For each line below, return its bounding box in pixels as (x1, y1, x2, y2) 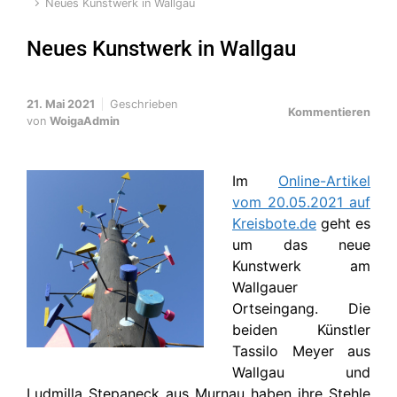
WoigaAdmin (50, 113, 120, 128)
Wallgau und (232, 363, 370, 381)
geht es (316, 214, 370, 232)
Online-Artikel (278, 172, 370, 190)
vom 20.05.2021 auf (232, 193, 370, 211)
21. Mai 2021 (27, 97, 95, 111)
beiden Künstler (232, 321, 370, 339)
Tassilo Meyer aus (232, 342, 370, 360)
